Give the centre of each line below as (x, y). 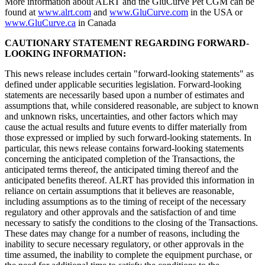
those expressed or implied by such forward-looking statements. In (128, 138)
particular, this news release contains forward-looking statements (124, 148)
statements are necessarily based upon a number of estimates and (125, 95)
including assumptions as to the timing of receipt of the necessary (125, 202)
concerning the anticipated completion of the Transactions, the (120, 159)
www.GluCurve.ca (40, 23)
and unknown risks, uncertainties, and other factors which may (121, 117)
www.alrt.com (64, 12)
